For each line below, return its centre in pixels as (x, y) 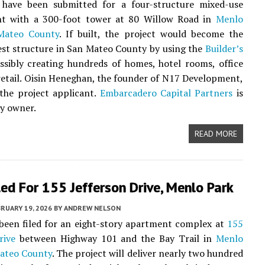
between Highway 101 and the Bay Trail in (115, 238)
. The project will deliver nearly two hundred (148, 253)
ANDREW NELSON (92, 208)
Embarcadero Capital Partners (166, 93)
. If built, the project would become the (151, 34)
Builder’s (224, 49)
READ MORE (216, 134)
